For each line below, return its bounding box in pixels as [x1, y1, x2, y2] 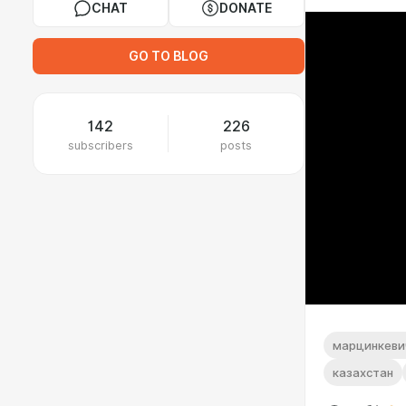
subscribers [68, 138, 133, 152]
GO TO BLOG [129, 49, 208, 63]
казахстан [333, 364, 393, 380]
